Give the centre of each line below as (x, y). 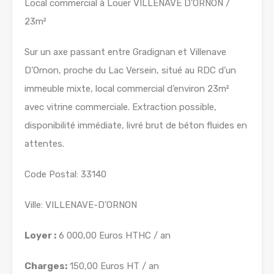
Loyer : (40, 236)
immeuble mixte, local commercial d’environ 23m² (127, 89)
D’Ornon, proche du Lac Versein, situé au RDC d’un (130, 71)
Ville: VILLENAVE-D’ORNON (81, 205)
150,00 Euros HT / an (113, 266)
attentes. (44, 144)
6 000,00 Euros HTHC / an (113, 236)
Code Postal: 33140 (65, 175)
